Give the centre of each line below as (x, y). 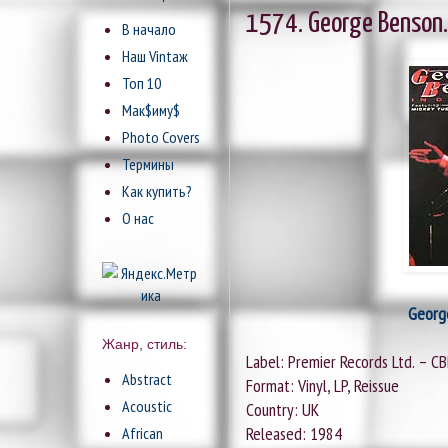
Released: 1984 (294, 434)
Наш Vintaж (155, 56)
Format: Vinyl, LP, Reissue (322, 386)
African (142, 433)
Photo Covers (161, 137)
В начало (149, 29)
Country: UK (282, 410)
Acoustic (147, 406)
